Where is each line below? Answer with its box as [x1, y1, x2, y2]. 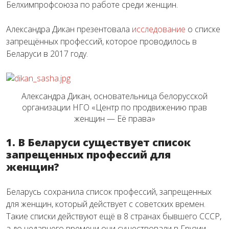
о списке [186, 23, 220, 35]
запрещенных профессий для [6, 148, 171, 162]
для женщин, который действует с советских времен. [6, 198, 205, 210]
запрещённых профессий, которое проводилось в [6, 35, 197, 47]
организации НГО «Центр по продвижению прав [22, 102, 207, 113]
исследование [132, 23, 186, 35]
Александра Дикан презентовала [6, 23, 132, 35]
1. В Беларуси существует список [6, 135, 191, 150]
